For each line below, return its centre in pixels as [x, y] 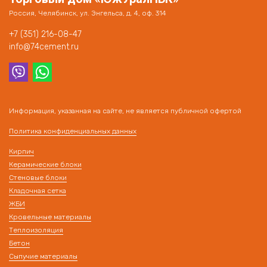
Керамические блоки [45, 164]
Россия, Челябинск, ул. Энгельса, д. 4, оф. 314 [88, 13]
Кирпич [21, 151]
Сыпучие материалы [43, 256]
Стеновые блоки [38, 178]
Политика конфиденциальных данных [73, 131]
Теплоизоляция [36, 230]
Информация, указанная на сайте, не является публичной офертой [125, 111]
